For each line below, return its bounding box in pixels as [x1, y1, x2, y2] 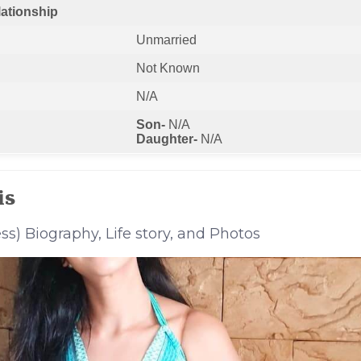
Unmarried [135, 32, 197, 47]
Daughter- [135, 131, 197, 146]
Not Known [135, 60, 200, 75]
